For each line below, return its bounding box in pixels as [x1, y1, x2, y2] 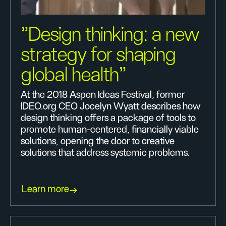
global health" [21, 65, 126, 85]
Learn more [22, 184, 69, 194]
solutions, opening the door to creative [21, 136, 175, 146]
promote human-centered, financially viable [21, 125, 199, 135]
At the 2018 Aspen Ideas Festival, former [21, 90, 185, 100]
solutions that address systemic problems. [21, 148, 190, 158]
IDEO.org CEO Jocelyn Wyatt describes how [21, 101, 200, 111]
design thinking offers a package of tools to [21, 113, 196, 123]
